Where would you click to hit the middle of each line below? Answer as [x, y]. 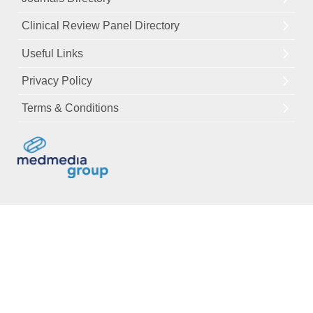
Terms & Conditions [70, 108]
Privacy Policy [57, 80]
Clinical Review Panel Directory [101, 25]
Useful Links [52, 53]
